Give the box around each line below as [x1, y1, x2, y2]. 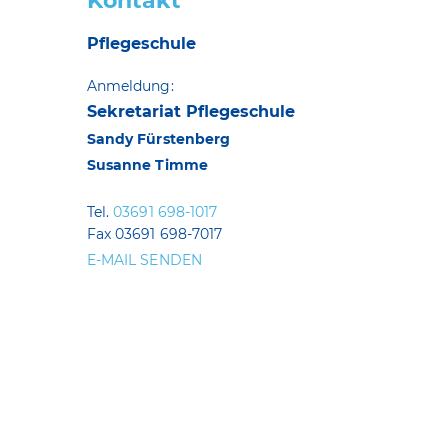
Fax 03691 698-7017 [87, 224, 223, 243]
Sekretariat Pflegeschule [87, 101, 295, 121]
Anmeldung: [87, 76, 174, 95]
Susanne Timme [87, 155, 208, 174]
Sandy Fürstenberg [87, 129, 231, 148]
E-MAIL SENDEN [87, 250, 202, 269]
